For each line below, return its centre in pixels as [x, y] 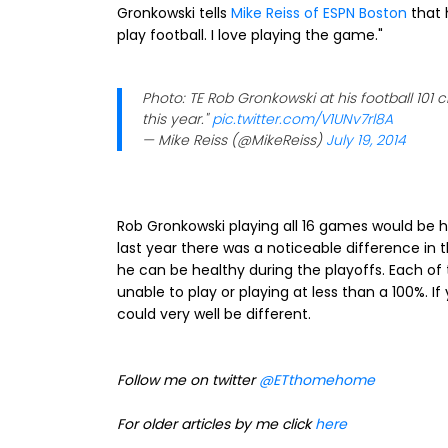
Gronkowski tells [174, 13]
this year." [177, 119]
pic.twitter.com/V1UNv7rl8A [302, 119]
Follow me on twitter [188, 380]
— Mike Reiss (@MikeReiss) [234, 140]
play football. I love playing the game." [250, 35]
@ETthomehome [317, 380]
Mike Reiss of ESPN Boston [319, 13]
